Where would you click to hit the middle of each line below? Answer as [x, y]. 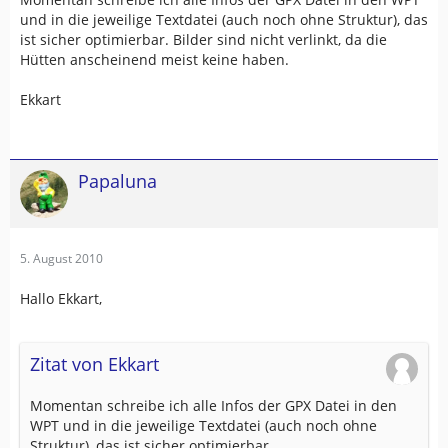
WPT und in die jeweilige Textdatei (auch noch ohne [203, 425]
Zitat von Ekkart [94, 363]
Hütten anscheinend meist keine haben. [154, 59]
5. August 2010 [61, 258]
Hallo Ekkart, [61, 298]
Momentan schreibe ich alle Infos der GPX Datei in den [213, 405]
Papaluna [117, 180]
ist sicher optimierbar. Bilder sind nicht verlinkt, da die [203, 39]
